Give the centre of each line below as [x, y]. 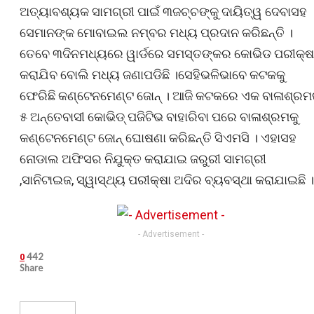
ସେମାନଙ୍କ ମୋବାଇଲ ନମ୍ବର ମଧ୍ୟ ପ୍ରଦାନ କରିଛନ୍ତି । [156, 32]
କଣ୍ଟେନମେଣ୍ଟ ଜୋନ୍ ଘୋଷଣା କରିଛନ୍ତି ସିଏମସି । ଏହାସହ [158, 137]
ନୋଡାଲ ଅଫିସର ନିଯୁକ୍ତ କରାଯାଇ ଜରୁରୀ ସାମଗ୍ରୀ [143, 158]
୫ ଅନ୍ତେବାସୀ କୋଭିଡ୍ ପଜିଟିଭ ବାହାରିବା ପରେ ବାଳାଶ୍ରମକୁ [159, 116]
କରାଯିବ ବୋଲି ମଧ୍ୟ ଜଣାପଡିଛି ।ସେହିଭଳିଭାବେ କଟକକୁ [152, 74]
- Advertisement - [171, 234]
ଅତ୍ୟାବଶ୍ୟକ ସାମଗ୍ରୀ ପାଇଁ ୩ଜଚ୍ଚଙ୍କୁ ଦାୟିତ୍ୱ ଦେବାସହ [163, 11]
